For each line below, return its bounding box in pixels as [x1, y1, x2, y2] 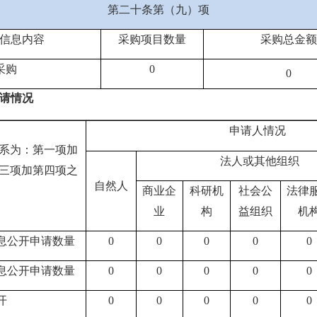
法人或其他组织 [220, 155, 300, 167]
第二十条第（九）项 [108, 4, 209, 16]
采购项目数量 [117, 33, 186, 45]
